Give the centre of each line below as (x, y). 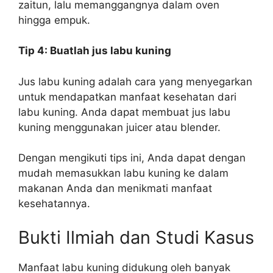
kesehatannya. (54, 204)
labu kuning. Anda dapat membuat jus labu (124, 112)
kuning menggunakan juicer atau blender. (119, 127)
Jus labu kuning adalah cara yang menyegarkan (135, 81)
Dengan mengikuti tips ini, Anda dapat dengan (132, 158)
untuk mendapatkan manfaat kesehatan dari (127, 97)
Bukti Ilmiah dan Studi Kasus (136, 237)
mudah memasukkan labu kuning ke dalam (123, 173)
